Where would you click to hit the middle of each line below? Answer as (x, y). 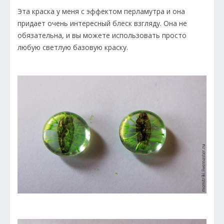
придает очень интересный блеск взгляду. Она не (102, 23)
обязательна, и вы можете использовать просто (102, 35)
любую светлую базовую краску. (73, 47)
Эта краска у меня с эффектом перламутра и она (101, 11)
